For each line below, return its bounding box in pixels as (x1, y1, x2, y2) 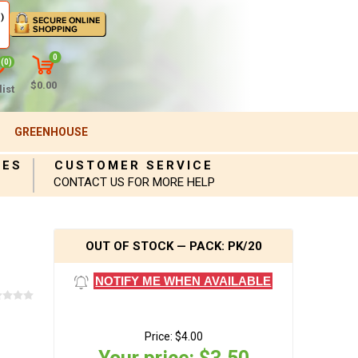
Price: (144, 330, 173, 344)
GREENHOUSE (14, 125, 88, 138)
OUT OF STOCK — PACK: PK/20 (85, 239, 262, 253)
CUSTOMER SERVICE (54, 158, 214, 173)
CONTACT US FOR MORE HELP (53, 175, 215, 189)
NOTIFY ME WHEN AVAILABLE (95, 274, 272, 288)
